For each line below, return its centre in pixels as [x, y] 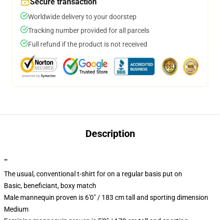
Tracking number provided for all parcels [89, 30]
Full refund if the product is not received [88, 44]
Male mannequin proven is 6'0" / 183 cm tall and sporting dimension [106, 197]
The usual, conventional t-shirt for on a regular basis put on [93, 174]
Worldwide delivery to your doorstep [82, 17]
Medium [16, 209]
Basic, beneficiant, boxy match [50, 186]
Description [110, 134]
